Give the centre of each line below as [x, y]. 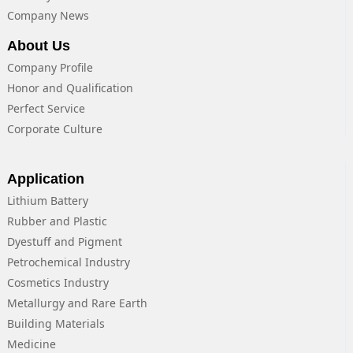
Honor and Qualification [70, 88]
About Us [38, 46]
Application [45, 179]
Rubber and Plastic [57, 221]
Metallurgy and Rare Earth [77, 303]
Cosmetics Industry [58, 283]
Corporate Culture [54, 129]
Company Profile [50, 68]
